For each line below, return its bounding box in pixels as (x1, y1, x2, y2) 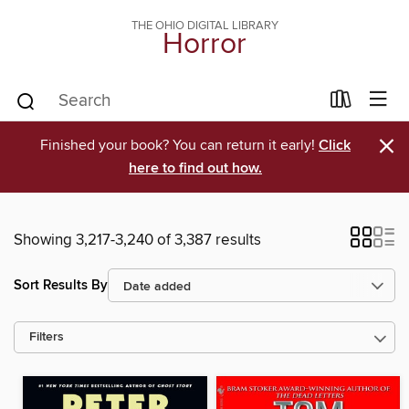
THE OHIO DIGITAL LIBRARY (131, 18, 278, 33)
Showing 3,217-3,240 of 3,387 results (14, 230, 261, 250)
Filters (29, 330, 64, 345)
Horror (163, 26, 246, 63)
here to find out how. (129, 159, 262, 178)
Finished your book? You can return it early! (40, 136, 319, 154)
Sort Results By (14, 276, 108, 294)
